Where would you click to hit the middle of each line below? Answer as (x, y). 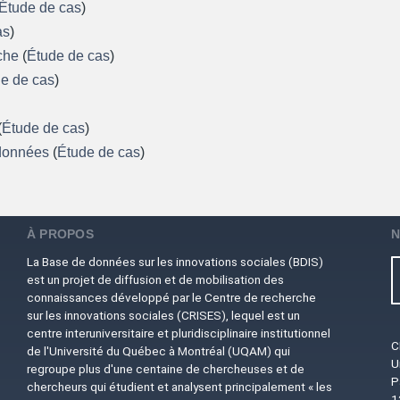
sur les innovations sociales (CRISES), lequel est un (163, 316)
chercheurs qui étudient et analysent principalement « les (179, 387)
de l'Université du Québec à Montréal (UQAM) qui (158, 351)
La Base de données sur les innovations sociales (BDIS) (175, 262)
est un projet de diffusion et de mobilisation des (155, 280)
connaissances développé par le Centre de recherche (171, 298)
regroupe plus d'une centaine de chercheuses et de (165, 369)
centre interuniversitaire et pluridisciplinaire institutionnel (178, 333)
